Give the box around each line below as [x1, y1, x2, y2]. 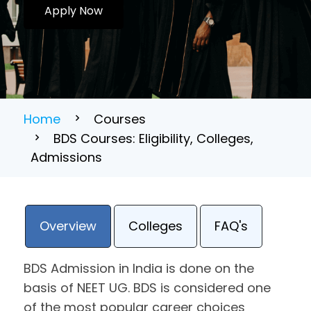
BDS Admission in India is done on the [24, 260, 255, 277]
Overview [40, 217, 97, 235]
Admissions [31, 149, 103, 166]
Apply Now [44, 3, 103, 19]
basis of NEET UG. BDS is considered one [24, 279, 271, 296]
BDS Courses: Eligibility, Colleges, [53, 130, 254, 147]
